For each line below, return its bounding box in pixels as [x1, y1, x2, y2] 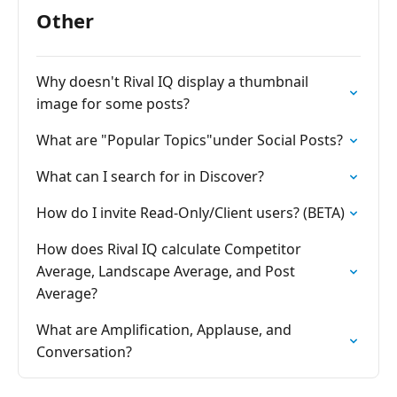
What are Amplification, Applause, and [36, 320, 292, 339]
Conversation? [36, 342, 132, 362]
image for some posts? [36, 94, 190, 113]
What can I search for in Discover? [36, 167, 264, 186]
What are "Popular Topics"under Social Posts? [36, 130, 343, 150]
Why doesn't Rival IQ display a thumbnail [36, 72, 308, 91]
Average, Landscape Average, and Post [36, 261, 295, 281]
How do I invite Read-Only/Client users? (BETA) [36, 203, 345, 222]
